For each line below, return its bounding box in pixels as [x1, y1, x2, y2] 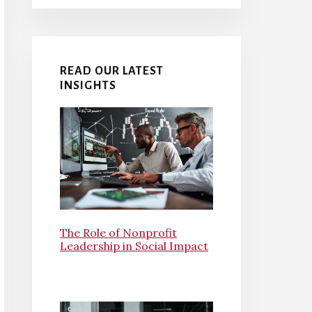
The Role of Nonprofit [60, 225, 177, 240]
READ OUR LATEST [60, 64, 164, 77]
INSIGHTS [60, 79, 116, 92]
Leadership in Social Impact [60, 238, 208, 253]
